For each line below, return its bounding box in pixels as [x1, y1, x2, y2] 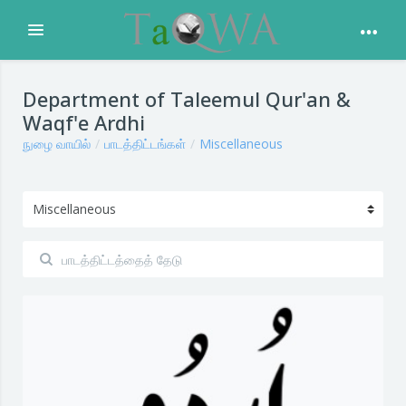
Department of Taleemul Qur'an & [23, 85, 351, 112]
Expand [35, 24, 92, 46]
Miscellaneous [199, 135, 283, 152]
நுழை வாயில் [23, 135, 91, 152]
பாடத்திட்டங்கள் [104, 135, 186, 152]
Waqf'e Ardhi [23, 109, 145, 136]
